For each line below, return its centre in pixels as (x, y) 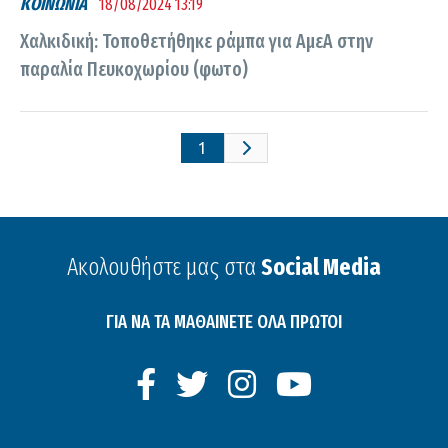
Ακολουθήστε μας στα (164, 266)
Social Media (321, 266)
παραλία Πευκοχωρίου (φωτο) (134, 69)
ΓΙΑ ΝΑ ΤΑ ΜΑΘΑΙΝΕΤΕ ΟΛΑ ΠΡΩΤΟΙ (224, 321)
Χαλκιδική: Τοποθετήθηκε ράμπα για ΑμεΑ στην (196, 41)
